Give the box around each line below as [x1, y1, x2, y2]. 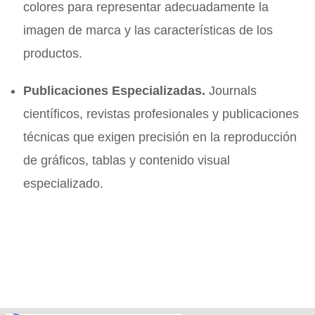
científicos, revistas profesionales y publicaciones [23, 106, 299, 121]
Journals [205, 83, 257, 98]
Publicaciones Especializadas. [23, 83, 205, 98]
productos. [23, 46, 82, 60]
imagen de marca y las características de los [23, 22, 273, 37]
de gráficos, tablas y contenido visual [23, 153, 230, 167]
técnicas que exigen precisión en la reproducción [23, 129, 297, 144]
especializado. [23, 176, 103, 191]
